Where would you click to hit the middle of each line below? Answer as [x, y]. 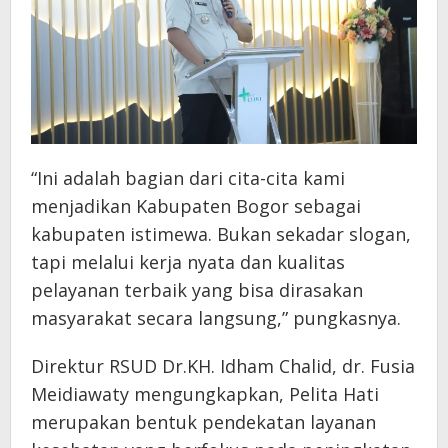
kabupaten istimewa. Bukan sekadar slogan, [221, 234]
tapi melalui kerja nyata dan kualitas [188, 262]
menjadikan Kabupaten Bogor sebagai [196, 206]
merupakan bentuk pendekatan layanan [203, 422]
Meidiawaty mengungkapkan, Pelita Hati [205, 394]
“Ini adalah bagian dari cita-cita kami [188, 178]
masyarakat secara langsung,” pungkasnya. [216, 318]
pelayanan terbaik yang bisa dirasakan [197, 290]
